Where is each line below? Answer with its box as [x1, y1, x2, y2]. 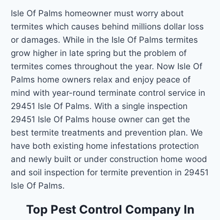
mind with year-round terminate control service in [11, 87, 206, 98]
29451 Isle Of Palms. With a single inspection [11, 101, 188, 111]
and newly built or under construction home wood [11, 154, 208, 164]
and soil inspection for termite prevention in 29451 [11, 167, 209, 177]
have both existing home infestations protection [11, 140, 199, 151]
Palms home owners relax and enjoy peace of [11, 74, 191, 84]
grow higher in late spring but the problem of [11, 48, 187, 58]
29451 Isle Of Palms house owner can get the [11, 114, 191, 124]
